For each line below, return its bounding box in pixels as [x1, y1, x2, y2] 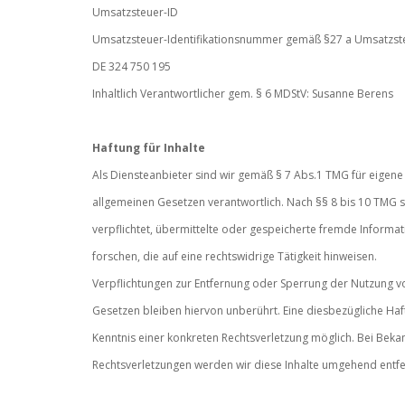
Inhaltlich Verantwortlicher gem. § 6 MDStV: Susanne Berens [92, 85, 393, 101]
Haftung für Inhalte [92, 139, 205, 155]
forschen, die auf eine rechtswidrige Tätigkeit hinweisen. [92, 248, 377, 264]
